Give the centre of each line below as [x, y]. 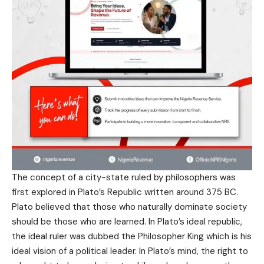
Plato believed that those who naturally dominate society [129, 207]
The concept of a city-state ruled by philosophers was [124, 177]
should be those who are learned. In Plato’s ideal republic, [127, 221]
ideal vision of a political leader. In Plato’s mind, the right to [130, 251]
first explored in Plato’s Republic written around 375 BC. [125, 192]
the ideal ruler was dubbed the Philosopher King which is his [132, 236]
